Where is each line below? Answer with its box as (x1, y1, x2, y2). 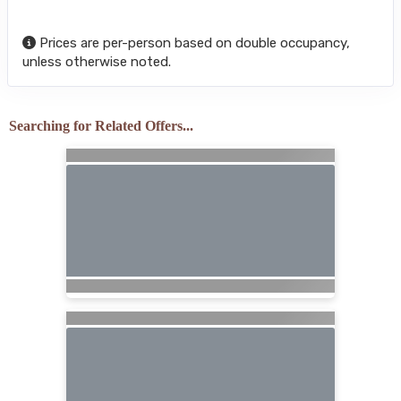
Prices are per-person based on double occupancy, (36, 34, 350, 51)
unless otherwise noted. (22, 53, 171, 70)
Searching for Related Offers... (8, 117, 193, 133)
